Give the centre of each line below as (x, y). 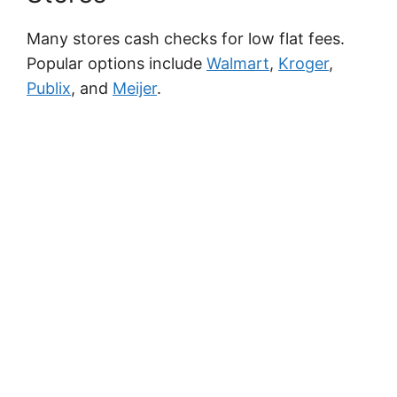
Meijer (135, 88)
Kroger (304, 63)
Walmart (238, 63)
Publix (49, 88)
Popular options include (117, 63)
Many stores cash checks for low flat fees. (186, 38)
